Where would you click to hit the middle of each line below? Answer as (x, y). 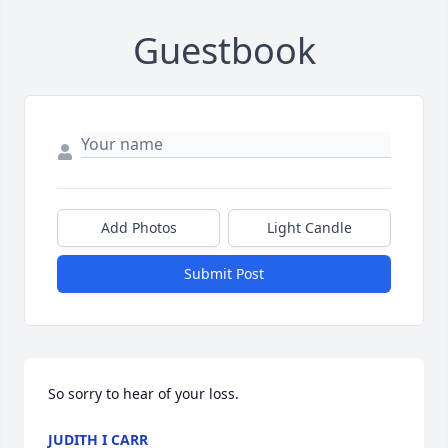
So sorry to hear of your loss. (143, 394)
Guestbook (224, 51)
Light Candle (309, 228)
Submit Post (224, 274)
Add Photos (138, 228)
